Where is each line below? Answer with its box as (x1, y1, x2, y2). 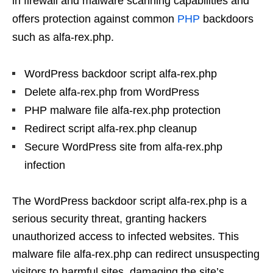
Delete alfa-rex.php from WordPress (24, 86, 199, 98)
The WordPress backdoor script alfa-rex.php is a (12, 195, 247, 207)
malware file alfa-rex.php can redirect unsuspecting (12, 248, 260, 260)
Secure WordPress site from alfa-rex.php (24, 141, 222, 153)
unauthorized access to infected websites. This (12, 230, 239, 243)
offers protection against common (12, 13, 177, 25)
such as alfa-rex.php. (12, 31, 114, 43)
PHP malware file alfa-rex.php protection (24, 104, 221, 116)
